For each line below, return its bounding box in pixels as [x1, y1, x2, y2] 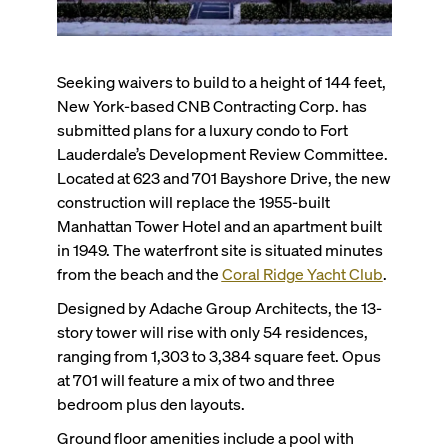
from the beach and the [56, 263, 222, 285]
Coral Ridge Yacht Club [221, 263, 383, 285]
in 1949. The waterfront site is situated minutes [56, 239, 383, 261]
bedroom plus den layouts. [56, 393, 245, 415]
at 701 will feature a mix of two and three [56, 369, 335, 391]
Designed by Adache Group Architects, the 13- [56, 297, 382, 319]
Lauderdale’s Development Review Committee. [56, 143, 388, 165]
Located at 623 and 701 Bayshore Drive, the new [56, 167, 391, 189]
